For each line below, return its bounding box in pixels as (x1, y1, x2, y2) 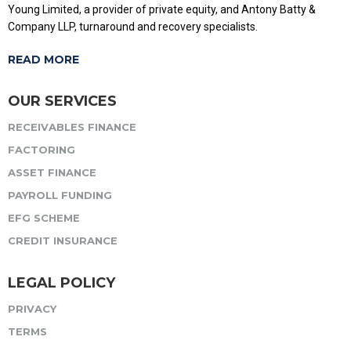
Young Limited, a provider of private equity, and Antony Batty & (8, 2, 316, 16)
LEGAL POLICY (8, 273, 115, 291)
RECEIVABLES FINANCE (8, 120, 136, 133)
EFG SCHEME (8, 211, 80, 224)
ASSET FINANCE (8, 165, 96, 179)
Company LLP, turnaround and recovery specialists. (8, 20, 258, 33)
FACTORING (8, 143, 75, 156)
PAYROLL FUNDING (8, 188, 112, 201)
